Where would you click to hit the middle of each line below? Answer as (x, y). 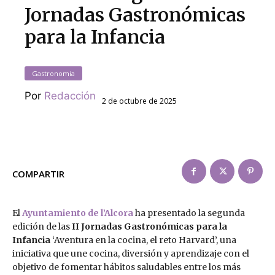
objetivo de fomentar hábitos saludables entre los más (126, 267)
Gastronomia (54, 74)
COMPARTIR (38, 173)
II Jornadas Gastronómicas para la (149, 227)
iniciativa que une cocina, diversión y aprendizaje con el (131, 254)
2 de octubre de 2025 (140, 101)
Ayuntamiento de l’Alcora (78, 213)
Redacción (70, 96)
